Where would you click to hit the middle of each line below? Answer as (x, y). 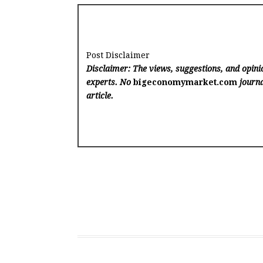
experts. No (110, 82)
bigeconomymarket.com (186, 82)
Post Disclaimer (118, 55)
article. (100, 95)
